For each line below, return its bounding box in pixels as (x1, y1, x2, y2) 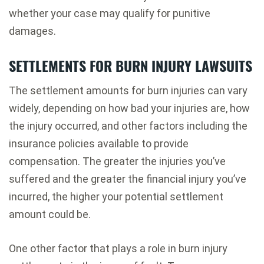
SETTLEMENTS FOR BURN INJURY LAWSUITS (9, 55, 252, 77)
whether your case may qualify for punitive (9, 7, 210, 20)
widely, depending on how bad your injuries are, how (9, 102, 250, 115)
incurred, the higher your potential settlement (9, 190, 223, 203)
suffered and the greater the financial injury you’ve (9, 173, 246, 186)
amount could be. (9, 208, 91, 221)
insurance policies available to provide (9, 137, 189, 150)
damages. (9, 25, 56, 38)
